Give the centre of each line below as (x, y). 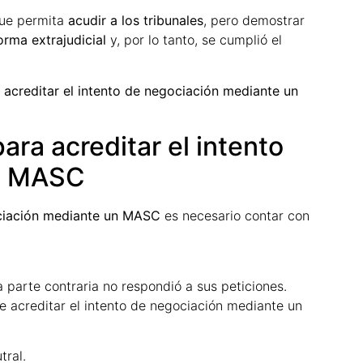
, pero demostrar (254, 21)
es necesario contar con (235, 216)
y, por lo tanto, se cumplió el (194, 40)
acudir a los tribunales (136, 21)
